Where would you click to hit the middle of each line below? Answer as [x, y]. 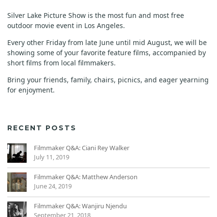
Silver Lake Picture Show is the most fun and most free [96, 15]
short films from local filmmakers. [62, 62]
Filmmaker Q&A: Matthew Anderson [86, 177]
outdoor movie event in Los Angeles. [66, 25]
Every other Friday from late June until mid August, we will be [107, 42]
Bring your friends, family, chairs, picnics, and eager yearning [108, 79]
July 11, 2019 [52, 157]
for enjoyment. [31, 90]
